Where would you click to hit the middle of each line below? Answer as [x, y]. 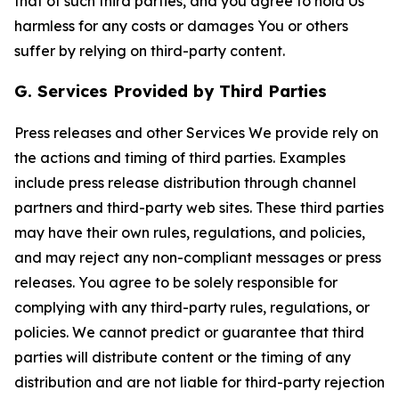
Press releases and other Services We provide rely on [196, 133]
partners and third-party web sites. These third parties [199, 208]
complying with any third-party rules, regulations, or [192, 307]
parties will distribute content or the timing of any [183, 357]
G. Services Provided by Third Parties [171, 91]
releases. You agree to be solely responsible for [176, 282]
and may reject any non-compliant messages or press [198, 257]
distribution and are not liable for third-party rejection [199, 382]
